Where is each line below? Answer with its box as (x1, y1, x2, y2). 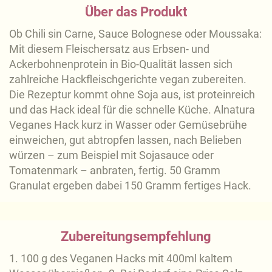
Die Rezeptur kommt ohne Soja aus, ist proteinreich (9, 87, 255, 101)
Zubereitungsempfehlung (61, 228, 211, 244)
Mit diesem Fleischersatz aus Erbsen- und (9, 42, 209, 55)
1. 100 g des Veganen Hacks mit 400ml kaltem (9, 251, 233, 265)
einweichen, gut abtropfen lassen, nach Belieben (9, 133, 242, 146)
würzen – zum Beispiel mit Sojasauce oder (9, 148, 214, 161)
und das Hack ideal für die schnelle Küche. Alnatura (9, 103, 255, 116)
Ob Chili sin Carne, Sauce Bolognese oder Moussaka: (9, 27, 262, 40)
